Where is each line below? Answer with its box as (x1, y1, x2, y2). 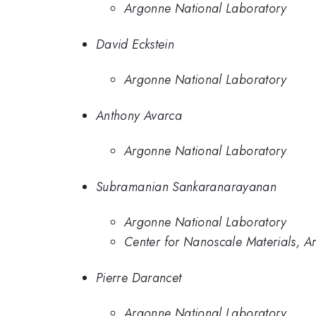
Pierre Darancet (96, 268, 182, 287)
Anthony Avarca (96, 106, 183, 125)
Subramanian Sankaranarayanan (96, 177, 277, 196)
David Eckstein (96, 35, 175, 54)
